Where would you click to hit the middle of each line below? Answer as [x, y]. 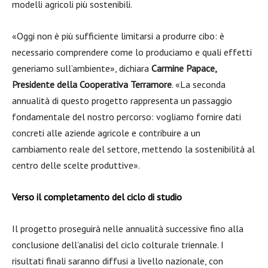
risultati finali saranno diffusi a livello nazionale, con [118, 261]
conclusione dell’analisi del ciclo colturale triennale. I [118, 245]
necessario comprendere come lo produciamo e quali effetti [132, 52]
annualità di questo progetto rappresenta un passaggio [122, 100]
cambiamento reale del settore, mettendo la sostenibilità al [133, 149]
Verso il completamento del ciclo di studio [97, 197]
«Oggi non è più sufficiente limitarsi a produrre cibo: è [118, 36]
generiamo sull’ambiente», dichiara [82, 68]
